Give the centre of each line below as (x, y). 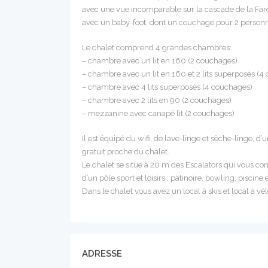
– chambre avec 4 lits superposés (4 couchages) (167, 87)
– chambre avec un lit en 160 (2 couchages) (160, 61)
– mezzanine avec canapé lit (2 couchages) (158, 113)
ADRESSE (102, 254)
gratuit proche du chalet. (126, 152)
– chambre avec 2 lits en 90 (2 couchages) (157, 100)
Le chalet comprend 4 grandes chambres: (157, 48)
